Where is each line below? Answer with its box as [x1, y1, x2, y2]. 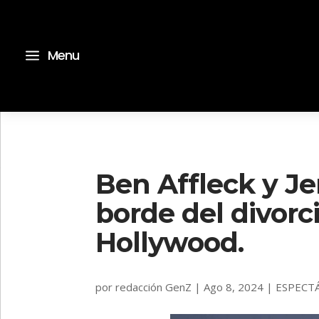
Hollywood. [95, 225, 244, 259]
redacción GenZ [115, 279, 192, 294]
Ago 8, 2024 [204, 279, 264, 294]
